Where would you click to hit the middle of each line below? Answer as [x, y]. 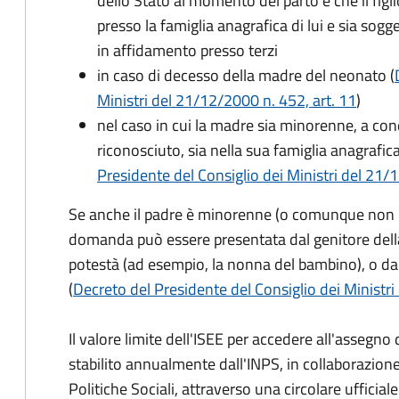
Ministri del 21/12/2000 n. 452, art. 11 [227, 100]
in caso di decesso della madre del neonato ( [246, 75]
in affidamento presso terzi [187, 50]
